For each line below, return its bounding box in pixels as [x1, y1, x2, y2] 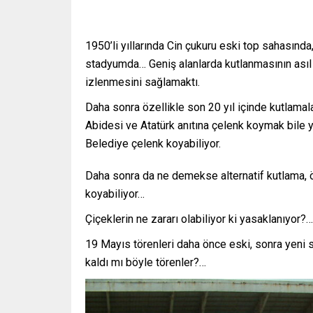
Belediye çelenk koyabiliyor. [85, 136, 221, 150]
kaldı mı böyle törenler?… [85, 255, 206, 269]
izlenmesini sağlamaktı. [85, 75, 200, 89]
